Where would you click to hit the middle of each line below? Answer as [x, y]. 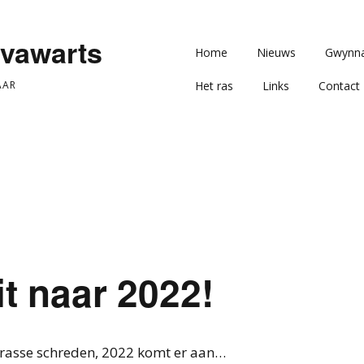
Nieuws [276, 52]
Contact [339, 86]
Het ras [214, 86]
